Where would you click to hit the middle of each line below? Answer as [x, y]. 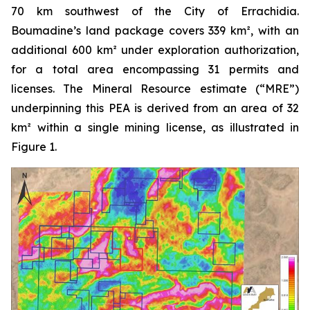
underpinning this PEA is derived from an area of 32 [155, 108]
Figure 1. [34, 147]
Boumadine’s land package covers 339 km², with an [155, 30]
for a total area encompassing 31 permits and [155, 69]
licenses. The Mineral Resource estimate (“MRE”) [155, 89]
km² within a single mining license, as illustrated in [155, 127]
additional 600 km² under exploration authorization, [155, 50]
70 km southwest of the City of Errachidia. [155, 11]
